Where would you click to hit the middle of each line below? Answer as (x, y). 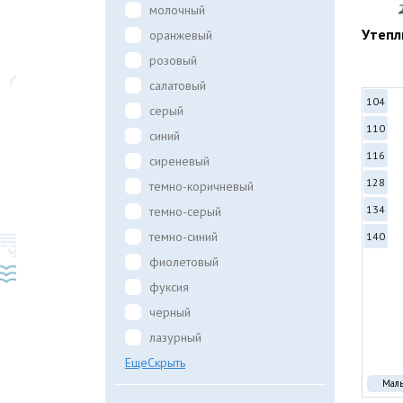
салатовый (178, 85)
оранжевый (181, 35)
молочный (177, 10)
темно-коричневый (201, 186)
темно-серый (185, 211)
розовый (173, 60)
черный (170, 312)
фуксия (169, 287)
